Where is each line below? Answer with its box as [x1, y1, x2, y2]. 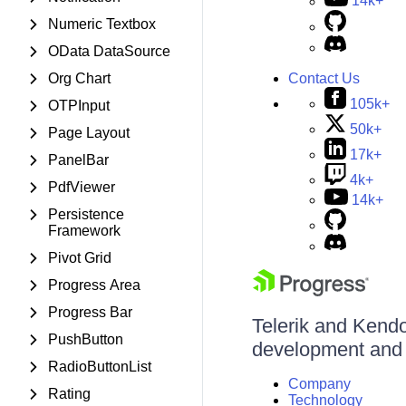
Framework [48, 223, 121, 238]
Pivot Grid [48, 250, 111, 266]
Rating [48, 386, 91, 401]
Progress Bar [48, 304, 132, 320]
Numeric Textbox [48, 16, 156, 32]
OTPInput [48, 98, 110, 113]
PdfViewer [48, 179, 115, 195]
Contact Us [287, 70, 360, 86]
